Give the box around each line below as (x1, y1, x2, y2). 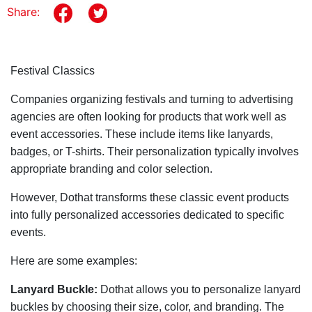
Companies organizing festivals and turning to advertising (10, 93, 293, 105)
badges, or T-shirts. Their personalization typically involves (10, 145, 299, 157)
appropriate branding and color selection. (10, 162, 212, 175)
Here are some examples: (10, 254, 137, 267)
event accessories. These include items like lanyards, (10, 127, 273, 140)
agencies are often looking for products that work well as (10, 110, 286, 123)
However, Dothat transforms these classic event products (10, 191, 289, 203)
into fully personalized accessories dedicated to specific (10, 208, 284, 221)
